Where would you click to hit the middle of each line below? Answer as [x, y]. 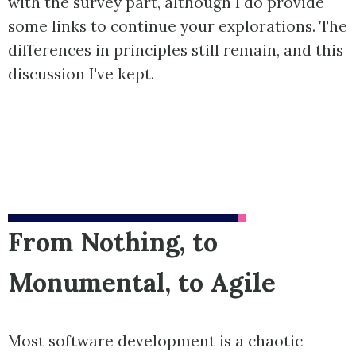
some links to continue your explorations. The [178, 26]
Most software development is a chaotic [155, 341]
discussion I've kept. [81, 74]
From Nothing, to [113, 242]
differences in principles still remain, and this [176, 50]
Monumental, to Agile [142, 283]
